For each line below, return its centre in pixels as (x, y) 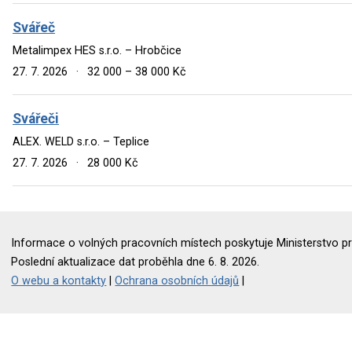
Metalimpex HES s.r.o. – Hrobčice (97, 50)
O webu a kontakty (59, 280)
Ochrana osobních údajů (177, 280)
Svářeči (36, 118)
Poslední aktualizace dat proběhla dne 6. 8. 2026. (136, 262)
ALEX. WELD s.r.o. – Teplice (81, 141)
